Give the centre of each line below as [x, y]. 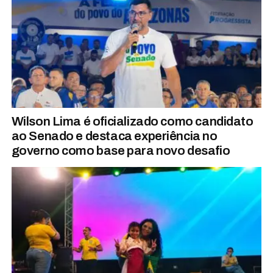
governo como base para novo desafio [121, 151]
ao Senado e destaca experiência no [114, 136]
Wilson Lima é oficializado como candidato [132, 122]
